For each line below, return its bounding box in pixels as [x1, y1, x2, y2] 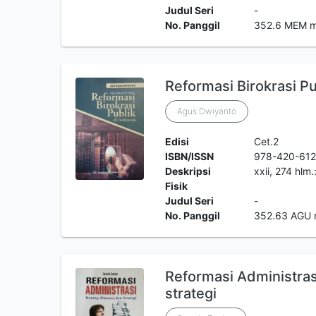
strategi [164, 285, 217, 302]
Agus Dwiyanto [176, 106, 236, 116]
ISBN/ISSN [164, 150, 214, 162]
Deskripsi [164, 165, 211, 177]
